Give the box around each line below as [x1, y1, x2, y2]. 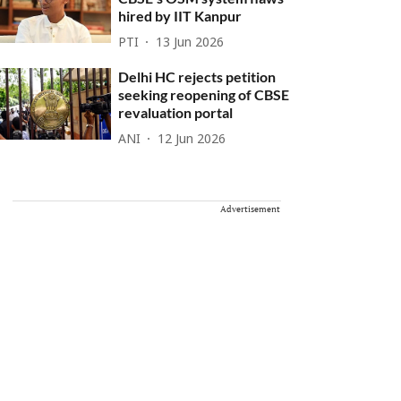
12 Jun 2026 [158, 132, 226, 148]
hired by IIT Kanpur [118, 7, 243, 24]
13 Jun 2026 [156, 35, 225, 51]
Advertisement [220, 203, 280, 215]
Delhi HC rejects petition [118, 68, 277, 85]
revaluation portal [118, 104, 234, 121]
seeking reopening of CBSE [118, 86, 290, 103]
